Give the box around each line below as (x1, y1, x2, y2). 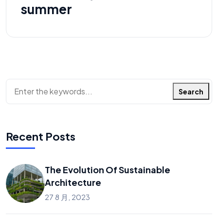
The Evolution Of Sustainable (45, 164, 170, 176)
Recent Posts (6, 129, 75, 144)
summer (21, 1, 72, 18)
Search (179, 87, 203, 96)
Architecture (45, 177, 101, 188)
